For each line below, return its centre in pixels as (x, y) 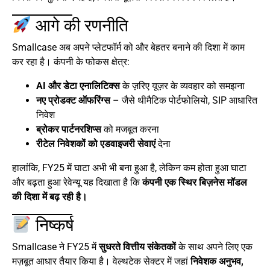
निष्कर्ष (52, 225)
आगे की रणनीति (80, 26)
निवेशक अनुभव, (217, 262)
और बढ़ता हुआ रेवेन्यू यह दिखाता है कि (77, 183)
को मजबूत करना (130, 130)
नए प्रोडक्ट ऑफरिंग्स (73, 101)
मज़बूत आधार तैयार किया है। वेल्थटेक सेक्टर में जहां (101, 262)
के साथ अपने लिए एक (214, 247)
